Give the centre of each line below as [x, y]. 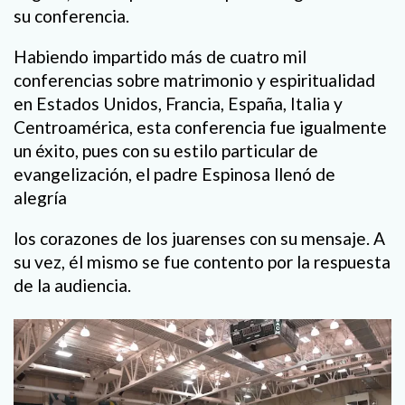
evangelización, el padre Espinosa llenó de [174, 174]
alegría [40, 197]
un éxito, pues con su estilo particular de [166, 150]
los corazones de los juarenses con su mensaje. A [199, 239]
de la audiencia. [72, 286]
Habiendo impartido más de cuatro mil [160, 56]
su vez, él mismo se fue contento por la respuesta [202, 262]
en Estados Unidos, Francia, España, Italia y [178, 103]
